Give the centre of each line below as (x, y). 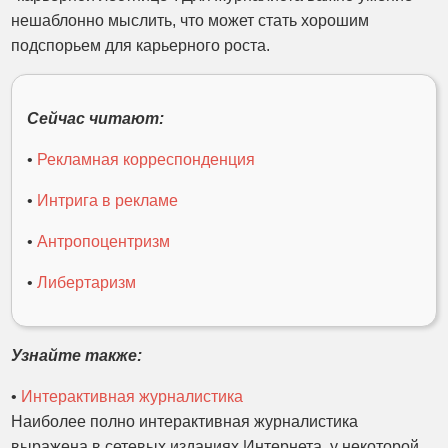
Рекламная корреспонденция (146, 159)
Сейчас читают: (96, 118)
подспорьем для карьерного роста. (141, 45)
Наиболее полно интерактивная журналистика (185, 421)
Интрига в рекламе (108, 200)
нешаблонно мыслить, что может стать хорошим (190, 20)
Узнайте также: (77, 355)
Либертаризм (87, 282)
